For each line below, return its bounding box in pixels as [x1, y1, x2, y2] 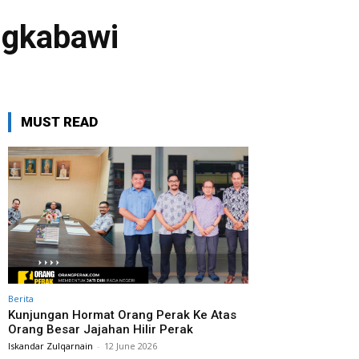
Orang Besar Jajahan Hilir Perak [8, 322, 193, 337]
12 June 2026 [104, 340, 157, 352]
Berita [8, 292, 34, 305]
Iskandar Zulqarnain [8, 340, 93, 352]
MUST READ [21, 114, 98, 130]
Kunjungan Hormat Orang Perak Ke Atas [8, 308, 236, 322]
